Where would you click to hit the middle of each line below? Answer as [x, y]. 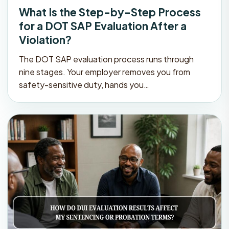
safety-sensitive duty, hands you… [84, 85]
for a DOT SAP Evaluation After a [103, 26]
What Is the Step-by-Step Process [110, 12]
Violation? [45, 40]
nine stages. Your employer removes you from [105, 72]
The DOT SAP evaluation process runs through [106, 59]
